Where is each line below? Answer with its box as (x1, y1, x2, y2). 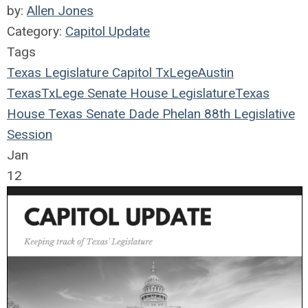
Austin (198, 65, 234, 81)
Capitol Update (65, 23, 150, 40)
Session (7, 126, 52, 143)
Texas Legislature (7, 65, 109, 81)
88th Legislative (201, 106, 295, 122)
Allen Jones (27, 3, 93, 19)
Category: (7, 23, 65, 40)
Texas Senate (45, 106, 125, 122)
